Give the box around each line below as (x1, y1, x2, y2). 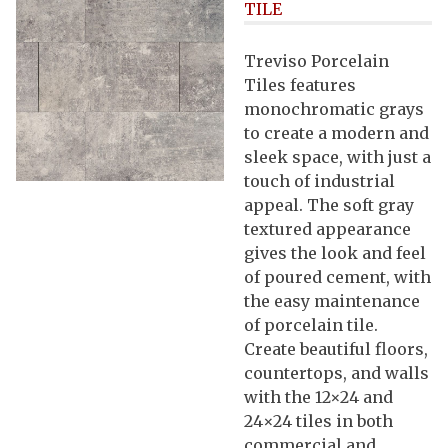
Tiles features (244, 74, 356, 95)
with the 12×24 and (244, 386, 393, 407)
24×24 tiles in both (244, 410, 393, 431)
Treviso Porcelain (244, 50, 389, 71)
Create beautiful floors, (244, 338, 428, 359)
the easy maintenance (244, 290, 420, 311)
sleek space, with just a (244, 146, 431, 167)
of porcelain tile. (244, 314, 378, 335)
